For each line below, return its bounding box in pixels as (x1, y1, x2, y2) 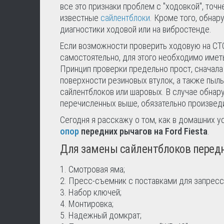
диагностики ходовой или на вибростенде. (60, 24, 211, 34)
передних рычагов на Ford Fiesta (79, 126, 207, 136)
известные (60, 12, 100, 23)
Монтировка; (68, 198, 113, 209)
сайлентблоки (100, 12, 150, 23)
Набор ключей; (68, 187, 121, 197)
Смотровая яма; (68, 164, 125, 174)
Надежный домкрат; (68, 210, 141, 220)
